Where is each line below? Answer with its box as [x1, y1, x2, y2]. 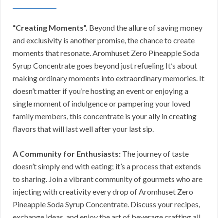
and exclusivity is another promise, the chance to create [13, 35, 195, 45]
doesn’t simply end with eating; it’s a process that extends [13, 161, 201, 171]
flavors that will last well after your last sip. [13, 124, 154, 133]
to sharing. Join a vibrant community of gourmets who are [13, 174, 202, 183]
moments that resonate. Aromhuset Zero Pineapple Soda [13, 48, 200, 57]
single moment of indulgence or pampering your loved [13, 98, 190, 108]
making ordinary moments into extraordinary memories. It [13, 73, 204, 83]
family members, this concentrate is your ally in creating [13, 111, 197, 121]
